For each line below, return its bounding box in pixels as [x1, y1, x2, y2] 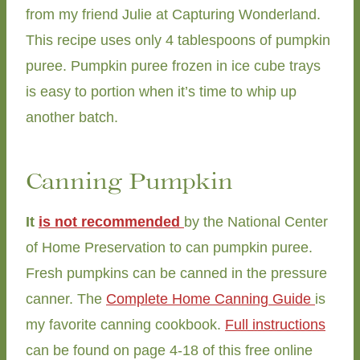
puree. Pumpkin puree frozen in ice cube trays [26, 58, 321, 75]
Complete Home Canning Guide [106, 291, 315, 308]
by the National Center [184, 214, 328, 231]
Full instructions [225, 317, 325, 333]
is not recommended [39, 214, 184, 231]
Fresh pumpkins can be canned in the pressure [26, 265, 327, 282]
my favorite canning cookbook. [26, 317, 225, 333]
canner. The [26, 291, 106, 308]
